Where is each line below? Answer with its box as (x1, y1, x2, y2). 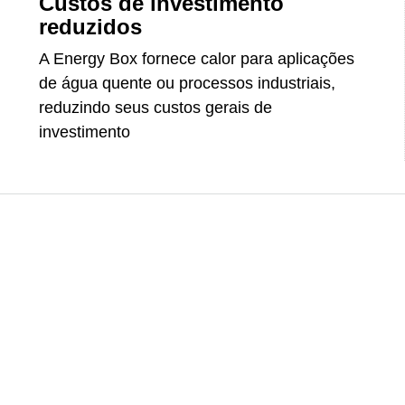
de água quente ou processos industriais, (39, 73, 336, 92)
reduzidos (39, 14, 143, 39)
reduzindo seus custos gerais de (39, 98, 273, 117)
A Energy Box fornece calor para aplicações (39, 49, 355, 68)
